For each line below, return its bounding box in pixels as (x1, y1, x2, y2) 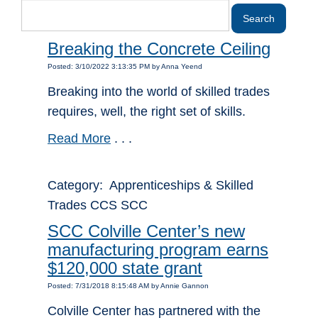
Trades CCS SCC (48, 198, 148, 213)
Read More (48, 131, 111, 146)
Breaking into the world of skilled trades (48, 84, 270, 99)
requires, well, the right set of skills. (48, 104, 249, 119)
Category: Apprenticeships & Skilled (48, 178, 253, 193)
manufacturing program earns (48, 240, 268, 260)
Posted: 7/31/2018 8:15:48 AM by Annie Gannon (48, 282, 209, 290)
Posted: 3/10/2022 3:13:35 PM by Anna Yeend (48, 62, 202, 71)
